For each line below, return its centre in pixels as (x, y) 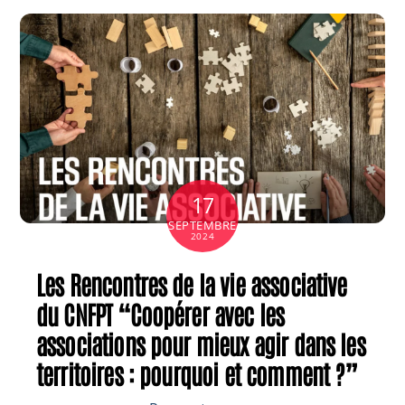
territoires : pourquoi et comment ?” (197, 372)
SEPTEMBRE (202, 226)
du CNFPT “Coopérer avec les (160, 313)
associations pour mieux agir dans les (201, 343)
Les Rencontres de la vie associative (192, 283)
